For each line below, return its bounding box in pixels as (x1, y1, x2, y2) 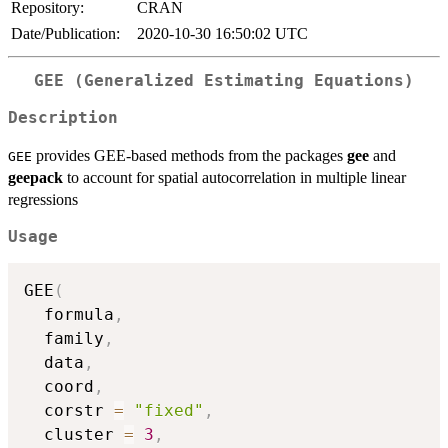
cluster (24, 425, 124, 445)
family (24, 329, 104, 349)
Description (8, 108, 118, 127)
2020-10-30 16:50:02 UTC (137, 25, 308, 43)
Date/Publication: (11, 25, 120, 43)
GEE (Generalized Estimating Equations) (34, 72, 414, 91)
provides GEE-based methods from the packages (32, 146, 347, 164)
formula (24, 305, 114, 325)
